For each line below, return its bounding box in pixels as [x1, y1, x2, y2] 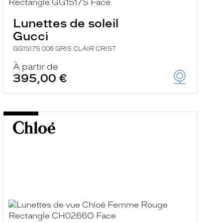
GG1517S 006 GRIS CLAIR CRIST [12, 45, 116, 52]
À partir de [12, 62, 58, 72]
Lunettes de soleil [12, 16, 118, 30]
